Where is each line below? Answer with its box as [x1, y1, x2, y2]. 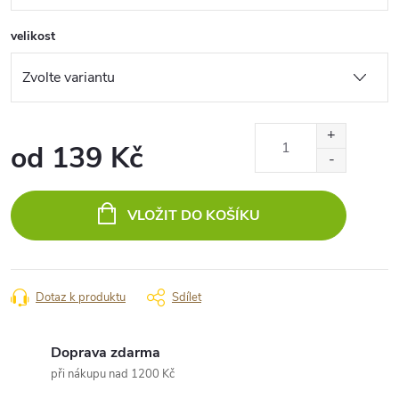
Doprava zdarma [51, 342, 160, 362]
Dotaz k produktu [36, 289, 126, 305]
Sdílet [172, 289, 201, 305]
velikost [11, 28, 55, 45]
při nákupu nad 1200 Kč [51, 365, 175, 382]
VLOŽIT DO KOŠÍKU [126, 205, 260, 225]
